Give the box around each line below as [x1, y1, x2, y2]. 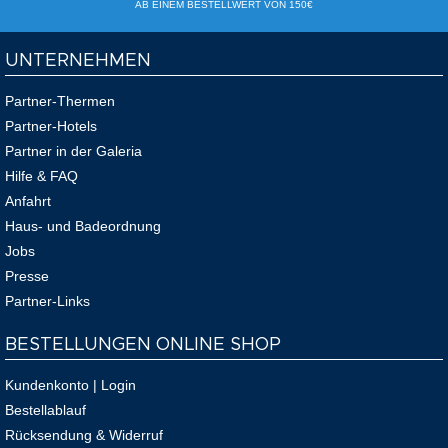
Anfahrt [5, 193, 51, 210]
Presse [5, 268, 49, 285]
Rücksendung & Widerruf [5, 427, 163, 444]
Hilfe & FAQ [5, 168, 78, 185]
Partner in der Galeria [5, 143, 142, 160]
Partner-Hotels [5, 118, 97, 135]
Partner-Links [5, 293, 90, 310]
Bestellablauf [5, 402, 86, 419]
